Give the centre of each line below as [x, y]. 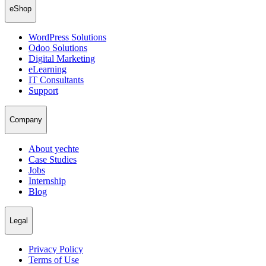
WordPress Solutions [67, 37]
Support [43, 90]
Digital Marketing [62, 58]
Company [26, 120]
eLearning [47, 69]
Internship [47, 180]
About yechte [54, 148]
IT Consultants [56, 80]
